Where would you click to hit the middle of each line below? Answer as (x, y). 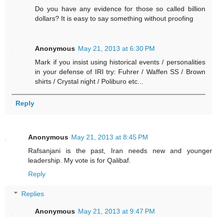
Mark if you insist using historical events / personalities (120, 62)
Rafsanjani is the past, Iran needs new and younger (120, 150)
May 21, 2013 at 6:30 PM (117, 48)
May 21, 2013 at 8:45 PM (110, 137)
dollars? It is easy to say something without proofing (114, 18)
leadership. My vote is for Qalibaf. (79, 160)
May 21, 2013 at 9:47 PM (117, 211)
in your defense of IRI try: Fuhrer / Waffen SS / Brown (120, 71)
